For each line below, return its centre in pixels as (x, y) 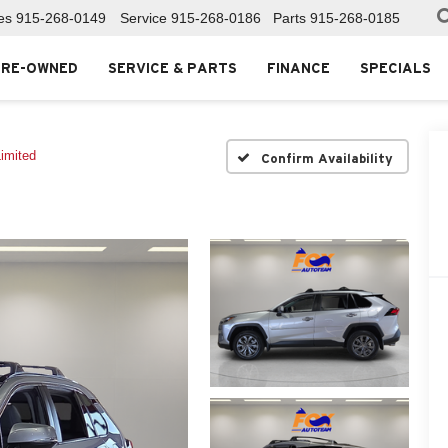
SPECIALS (395, 68)
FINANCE (298, 68)
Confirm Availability (326, 158)
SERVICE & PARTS (172, 68)
